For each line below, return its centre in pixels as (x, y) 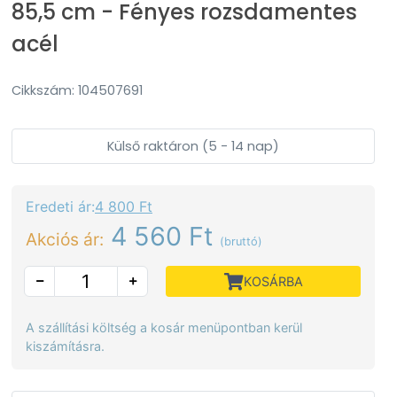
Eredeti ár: (60, 206)
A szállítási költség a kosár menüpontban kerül (164, 327)
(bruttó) (241, 241)
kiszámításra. (65, 346)
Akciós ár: (65, 239)
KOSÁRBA (273, 281)
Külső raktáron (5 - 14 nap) (193, 146)
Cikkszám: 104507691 (77, 90)
